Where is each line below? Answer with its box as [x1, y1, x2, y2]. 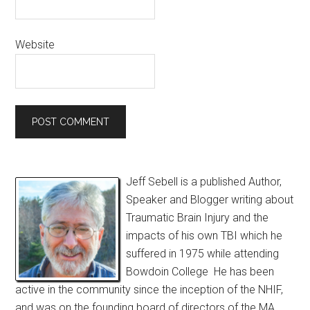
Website [15, 38, 55, 51]
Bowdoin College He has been [126, 265, 275, 278]
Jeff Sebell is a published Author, [126, 175, 282, 188]
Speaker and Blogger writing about [126, 193, 294, 206]
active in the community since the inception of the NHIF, [15, 283, 284, 296]
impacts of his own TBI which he [126, 229, 283, 242]
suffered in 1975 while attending [126, 247, 280, 260]
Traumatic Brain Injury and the [126, 211, 269, 224]
